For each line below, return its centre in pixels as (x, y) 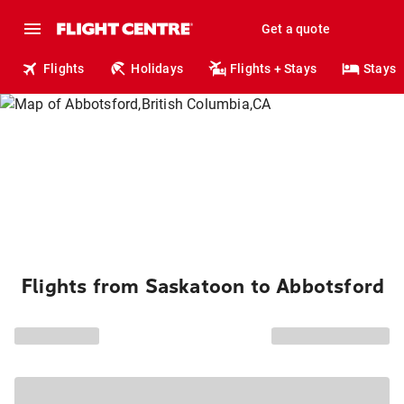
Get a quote (295, 29)
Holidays (157, 69)
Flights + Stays (274, 69)
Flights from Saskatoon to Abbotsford (203, 287)
